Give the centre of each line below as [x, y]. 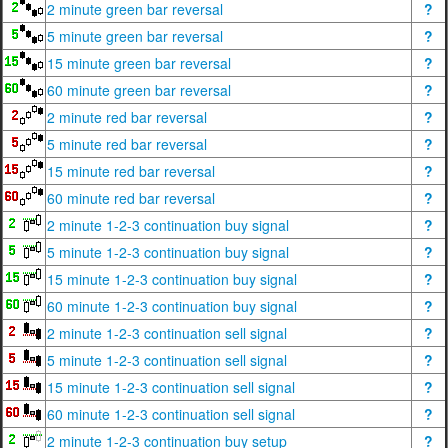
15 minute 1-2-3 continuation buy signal [172, 279]
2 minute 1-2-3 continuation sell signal [167, 333]
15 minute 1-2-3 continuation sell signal [171, 387]
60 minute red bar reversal [131, 198]
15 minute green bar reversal [139, 63]
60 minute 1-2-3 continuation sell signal [171, 414]
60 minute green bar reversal [139, 90]
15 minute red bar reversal [131, 171]
